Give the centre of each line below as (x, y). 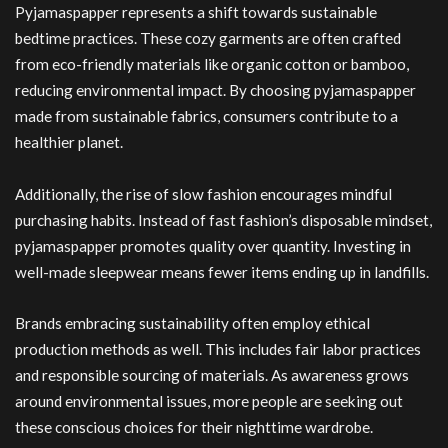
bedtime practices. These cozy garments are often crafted (208, 38)
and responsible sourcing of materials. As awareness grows (212, 375)
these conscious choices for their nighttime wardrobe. (194, 427)
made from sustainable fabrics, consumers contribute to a (206, 116)
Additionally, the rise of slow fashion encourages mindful (203, 193)
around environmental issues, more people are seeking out (209, 401)
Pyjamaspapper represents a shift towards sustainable (196, 12)
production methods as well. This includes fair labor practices (218, 349)
